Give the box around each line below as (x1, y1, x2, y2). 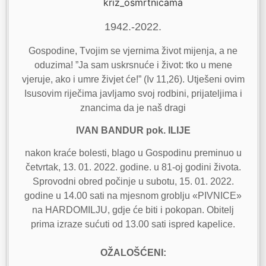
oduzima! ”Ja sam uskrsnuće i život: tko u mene (34, 59, 232, 70)
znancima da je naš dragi (80, 102, 186, 113)
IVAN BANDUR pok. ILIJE (75, 125, 191, 136)
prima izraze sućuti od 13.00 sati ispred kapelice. (31, 219, 235, 230)
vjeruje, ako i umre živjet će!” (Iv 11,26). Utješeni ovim (21, 74, 245, 84)
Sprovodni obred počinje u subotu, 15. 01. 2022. (32, 176, 234, 187)
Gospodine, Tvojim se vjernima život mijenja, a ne (28, 45, 237, 56)
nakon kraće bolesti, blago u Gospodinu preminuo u (24, 148, 242, 159)
